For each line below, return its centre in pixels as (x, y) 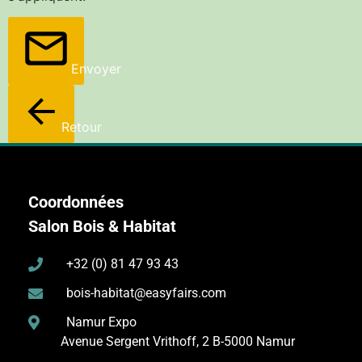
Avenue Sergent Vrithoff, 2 (135, 341)
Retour (82, 127)
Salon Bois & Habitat (102, 227)
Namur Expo (101, 322)
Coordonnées (76, 202)
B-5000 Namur (254, 341)
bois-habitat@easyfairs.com (146, 293)
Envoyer (96, 69)
